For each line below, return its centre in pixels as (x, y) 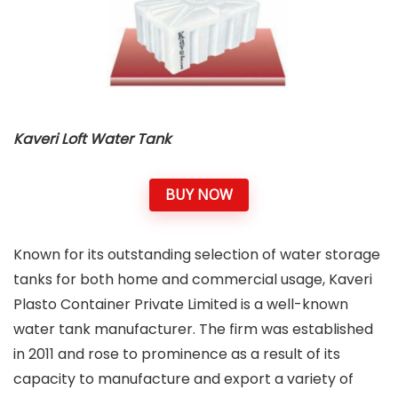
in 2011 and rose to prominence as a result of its (177, 354)
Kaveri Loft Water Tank (92, 139)
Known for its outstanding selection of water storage (197, 255)
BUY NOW (199, 194)
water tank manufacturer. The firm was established (193, 330)
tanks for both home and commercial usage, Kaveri (193, 280)
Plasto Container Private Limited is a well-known (181, 305)
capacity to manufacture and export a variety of (183, 379)
